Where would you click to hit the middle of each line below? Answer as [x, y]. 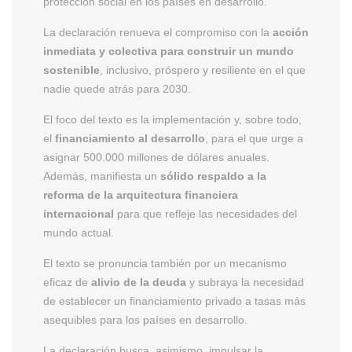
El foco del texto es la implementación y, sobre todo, [172, 119]
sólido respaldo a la [213, 176]
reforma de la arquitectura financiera [141, 194]
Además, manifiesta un [102, 176]
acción [291, 32]
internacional [79, 213]
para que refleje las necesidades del [205, 213]
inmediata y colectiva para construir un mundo [169, 51]
